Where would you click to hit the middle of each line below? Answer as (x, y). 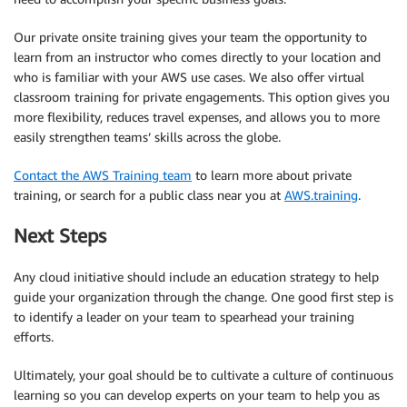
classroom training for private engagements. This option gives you (202, 96)
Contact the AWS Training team (103, 174)
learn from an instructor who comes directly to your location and (197, 56)
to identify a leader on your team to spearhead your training (184, 316)
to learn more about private (272, 174)
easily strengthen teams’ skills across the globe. (147, 136)
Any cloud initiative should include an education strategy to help (196, 276)
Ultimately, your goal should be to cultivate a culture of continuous (203, 374)
